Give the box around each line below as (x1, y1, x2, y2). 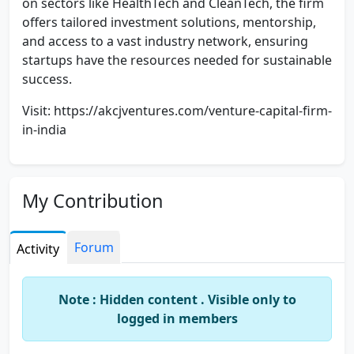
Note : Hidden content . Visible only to (58, 291, 296, 308)
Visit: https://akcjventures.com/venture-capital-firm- (22, 102, 332, 119)
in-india (22, 121, 66, 138)
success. (22, 70, 72, 88)
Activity (17, 240, 59, 258)
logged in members (116, 310, 238, 327)
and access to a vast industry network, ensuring (22, 32, 308, 50)
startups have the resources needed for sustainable (22, 51, 332, 69)
